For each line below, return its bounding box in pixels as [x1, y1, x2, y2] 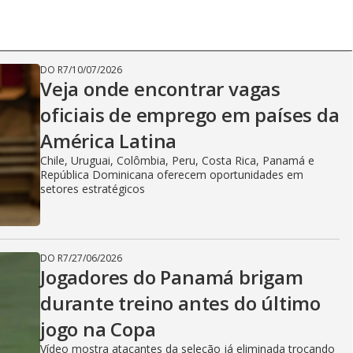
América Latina [40, 128, 177, 154]
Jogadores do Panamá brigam [40, 264, 303, 290]
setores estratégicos [40, 181, 145, 196]
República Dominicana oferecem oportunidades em [40, 167, 303, 182]
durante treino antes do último [40, 290, 321, 316]
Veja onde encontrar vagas [40, 76, 281, 102]
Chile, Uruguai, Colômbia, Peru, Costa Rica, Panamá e [40, 153, 314, 168]
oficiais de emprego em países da [40, 102, 340, 128]
